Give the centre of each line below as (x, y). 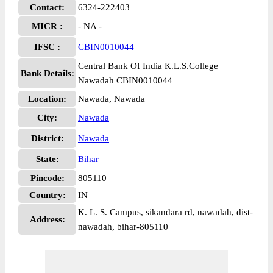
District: (47, 138)
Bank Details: (47, 73)
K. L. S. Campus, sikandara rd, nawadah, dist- (165, 212)
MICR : (47, 26)
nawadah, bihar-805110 (123, 227)
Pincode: (47, 178)
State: (47, 159)
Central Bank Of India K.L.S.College (148, 66)
